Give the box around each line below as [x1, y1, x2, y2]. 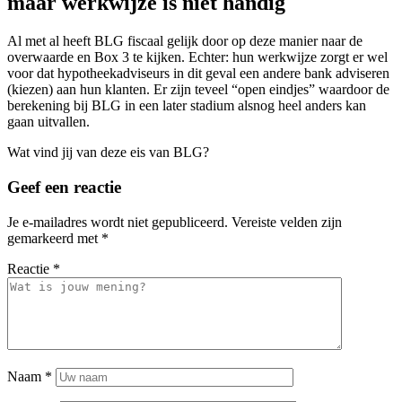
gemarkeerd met [7, 230, 101, 246]
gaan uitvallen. [7, 114, 90, 130]
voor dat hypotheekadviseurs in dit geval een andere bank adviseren [7, 66, 389, 82]
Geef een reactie [7, 177, 121, 197]
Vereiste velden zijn [232, 214, 342, 230]
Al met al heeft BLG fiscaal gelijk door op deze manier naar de [7, 33, 363, 49]
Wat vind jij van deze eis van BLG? [7, 144, 209, 161]
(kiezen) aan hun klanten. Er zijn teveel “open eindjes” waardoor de [7, 82, 389, 98]
